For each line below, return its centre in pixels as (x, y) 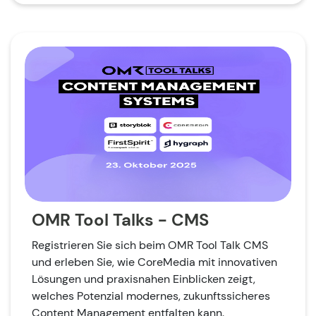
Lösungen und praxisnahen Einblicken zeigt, (144, 279)
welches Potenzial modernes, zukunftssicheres (151, 296)
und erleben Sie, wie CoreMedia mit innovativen (154, 262)
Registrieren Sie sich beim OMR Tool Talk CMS (150, 245)
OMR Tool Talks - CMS (120, 219)
